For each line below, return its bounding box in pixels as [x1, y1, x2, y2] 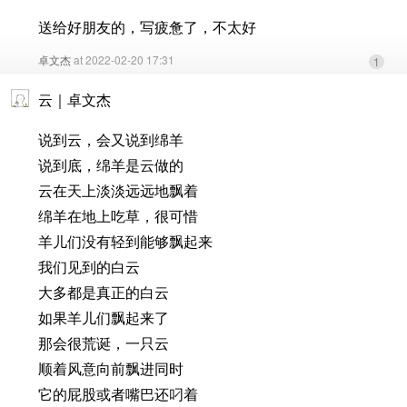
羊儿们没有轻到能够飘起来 [38, 233, 213, 251]
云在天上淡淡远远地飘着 [38, 182, 198, 200]
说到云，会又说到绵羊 [38, 131, 184, 149]
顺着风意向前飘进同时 [38, 360, 184, 378]
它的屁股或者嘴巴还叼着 [38, 385, 198, 403]
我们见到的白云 [38, 258, 140, 276]
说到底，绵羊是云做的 [38, 156, 184, 174]
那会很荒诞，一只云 [38, 334, 169, 352]
